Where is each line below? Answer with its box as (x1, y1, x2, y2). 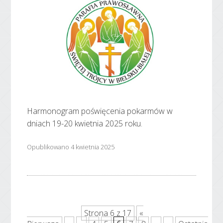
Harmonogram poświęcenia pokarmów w (27, 105, 173, 116)
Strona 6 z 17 (84, 208, 131, 219)
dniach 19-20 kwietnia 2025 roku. (27, 117, 143, 129)
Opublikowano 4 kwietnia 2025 (27, 142, 115, 152)
